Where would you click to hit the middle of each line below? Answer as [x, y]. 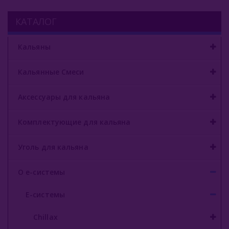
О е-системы [42, 172]
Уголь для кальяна [53, 147]
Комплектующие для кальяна [74, 122]
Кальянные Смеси [51, 72]
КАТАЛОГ [36, 21]
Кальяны [34, 47]
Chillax [45, 217]
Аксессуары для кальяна [64, 97]
